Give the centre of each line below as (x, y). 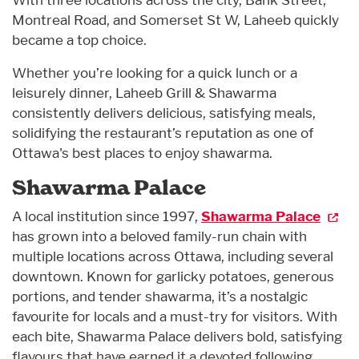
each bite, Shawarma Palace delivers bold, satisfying (177, 336)
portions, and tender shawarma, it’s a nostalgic (160, 296)
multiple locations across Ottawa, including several (173, 256)
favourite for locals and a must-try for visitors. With (175, 316)
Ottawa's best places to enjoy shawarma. (142, 153)
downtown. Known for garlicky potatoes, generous (173, 276)
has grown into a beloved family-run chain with (159, 236)
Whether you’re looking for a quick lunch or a (155, 73)
